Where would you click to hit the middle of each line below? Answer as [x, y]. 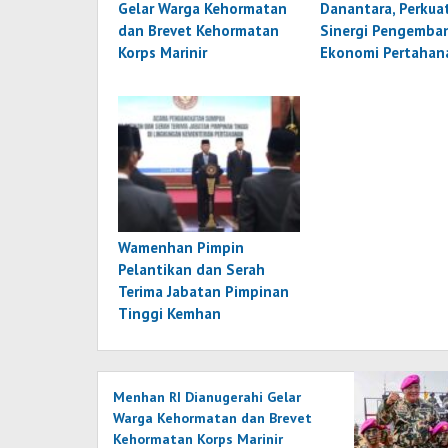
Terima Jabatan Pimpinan [203, 292]
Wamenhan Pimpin [181, 248]
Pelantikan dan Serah [191, 270]
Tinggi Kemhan [169, 314]
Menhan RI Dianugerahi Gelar [207, 397]
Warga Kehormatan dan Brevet [212, 418]
